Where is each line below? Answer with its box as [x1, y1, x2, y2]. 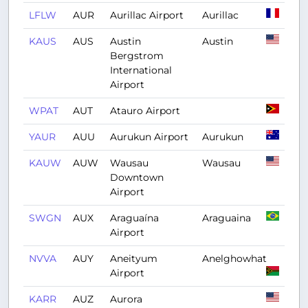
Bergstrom [110, 49, 164, 62]
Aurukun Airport [110, 131, 188, 143]
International [110, 64, 172, 76]
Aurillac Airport [110, 9, 184, 21]
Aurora [110, 293, 142, 305]
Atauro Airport [110, 104, 180, 117]
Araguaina [202, 212, 251, 224]
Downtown [110, 171, 164, 184]
